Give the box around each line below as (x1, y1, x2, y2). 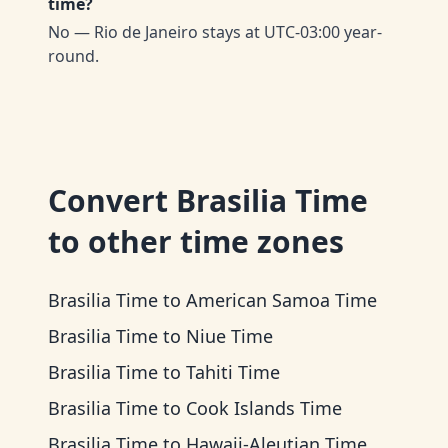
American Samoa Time (186, 288, 377, 312)
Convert (48, 180, 176, 221)
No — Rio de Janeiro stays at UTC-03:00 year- (48, 21, 382, 43)
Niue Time (186, 324, 273, 348)
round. (48, 45, 99, 67)
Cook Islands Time (186, 396, 342, 420)
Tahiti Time (186, 360, 280, 384)
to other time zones (48, 221, 344, 262)
